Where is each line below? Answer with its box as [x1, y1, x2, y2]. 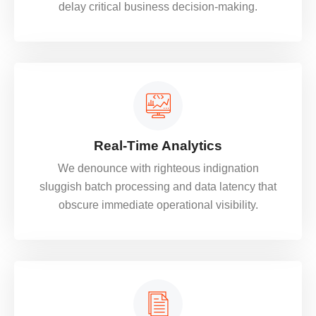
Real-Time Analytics [94, 138, 222, 153]
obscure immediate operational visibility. [58, 199, 258, 211]
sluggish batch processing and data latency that [39, 181, 276, 193]
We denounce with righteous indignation [57, 162, 259, 174]
